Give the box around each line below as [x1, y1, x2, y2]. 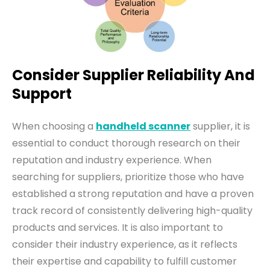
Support [12, 83, 72, 104]
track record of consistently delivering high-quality [12, 203, 253, 218]
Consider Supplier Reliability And [12, 64, 255, 85]
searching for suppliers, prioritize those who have [12, 169, 244, 184]
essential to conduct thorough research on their [12, 136, 240, 150]
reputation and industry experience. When [12, 152, 212, 167]
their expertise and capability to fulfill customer [12, 254, 237, 268]
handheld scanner [96, 119, 190, 133]
